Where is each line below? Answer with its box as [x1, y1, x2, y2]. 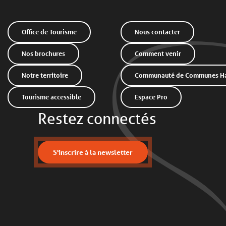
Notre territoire [26, 71, 68, 80]
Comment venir [139, 49, 181, 58]
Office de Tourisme [26, 28, 77, 36]
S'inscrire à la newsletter [58, 147, 133, 157]
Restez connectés [38, 109, 156, 128]
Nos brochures [26, 49, 65, 58]
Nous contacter [139, 28, 180, 36]
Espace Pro [138, 93, 167, 101]
